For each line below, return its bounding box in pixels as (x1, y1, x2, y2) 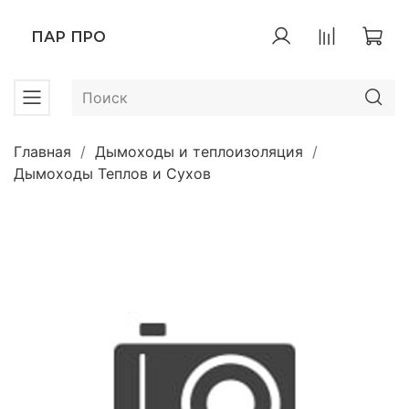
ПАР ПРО (31, 27, 106, 47)
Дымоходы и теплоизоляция (95, 142, 303, 161)
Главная (14, 142, 71, 161)
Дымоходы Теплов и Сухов (14, 163, 211, 183)
